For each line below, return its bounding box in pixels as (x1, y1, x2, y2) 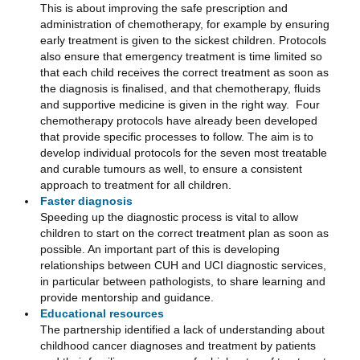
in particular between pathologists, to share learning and (40, 274, 325, 288)
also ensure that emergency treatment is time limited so (40, 49, 322, 63)
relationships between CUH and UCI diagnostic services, (40, 258, 326, 272)
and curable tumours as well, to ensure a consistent (40, 162, 302, 175)
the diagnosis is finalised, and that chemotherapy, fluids (40, 81, 321, 95)
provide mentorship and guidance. (40, 290, 217, 304)
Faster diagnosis (40, 194, 133, 207)
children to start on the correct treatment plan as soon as (40, 226, 329, 239)
